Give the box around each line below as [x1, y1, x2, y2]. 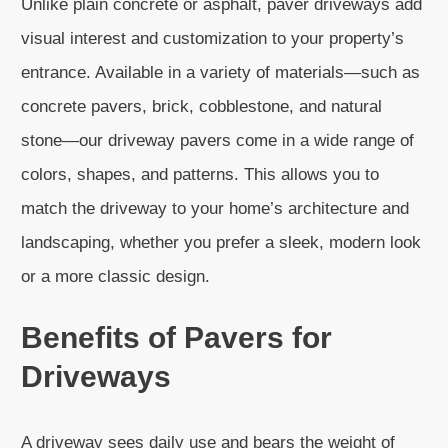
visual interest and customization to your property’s [21, 29, 404, 48]
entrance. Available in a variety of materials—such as [21, 63, 420, 82]
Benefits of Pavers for [21, 321, 332, 354]
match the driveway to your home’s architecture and [21, 199, 409, 218]
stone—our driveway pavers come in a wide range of [21, 131, 414, 150]
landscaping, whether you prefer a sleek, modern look [21, 233, 421, 252]
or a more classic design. [21, 267, 210, 286]
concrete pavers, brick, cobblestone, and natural [21, 97, 382, 116]
